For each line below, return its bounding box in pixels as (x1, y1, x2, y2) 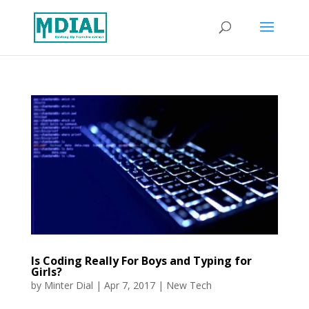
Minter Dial (43, 278, 93, 292)
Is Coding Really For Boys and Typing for (30, 252, 252, 268)
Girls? (30, 263, 62, 279)
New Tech (166, 278, 212, 292)
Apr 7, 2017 (103, 278, 155, 292)
